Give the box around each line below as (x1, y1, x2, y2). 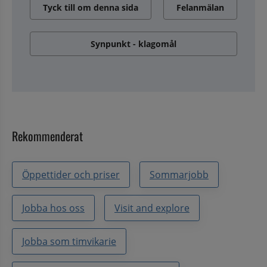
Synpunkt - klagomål (91, 38, 176, 50)
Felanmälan (176, 2, 224, 14)
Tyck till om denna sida (43, 2, 138, 14)
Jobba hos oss (22, 201, 85, 215)
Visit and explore (114, 201, 190, 215)
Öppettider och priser (22, 167, 120, 181)
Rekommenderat (12, 127, 83, 145)
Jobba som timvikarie (22, 234, 116, 248)
